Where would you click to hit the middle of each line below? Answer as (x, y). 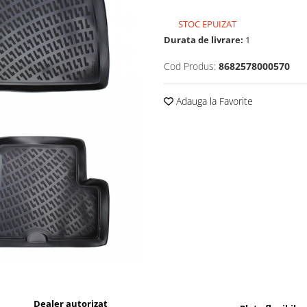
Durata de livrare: (204, 40)
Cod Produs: (190, 66)
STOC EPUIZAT (206, 24)
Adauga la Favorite (213, 101)
